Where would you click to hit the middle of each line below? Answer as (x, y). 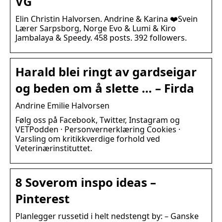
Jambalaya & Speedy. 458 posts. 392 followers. (101, 38)
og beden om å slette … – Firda (105, 88)
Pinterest (42, 199)
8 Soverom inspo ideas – (86, 182)
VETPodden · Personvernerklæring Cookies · (98, 130)
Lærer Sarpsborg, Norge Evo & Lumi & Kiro (96, 28)
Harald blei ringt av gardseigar (106, 72)
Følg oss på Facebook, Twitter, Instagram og (98, 120)
